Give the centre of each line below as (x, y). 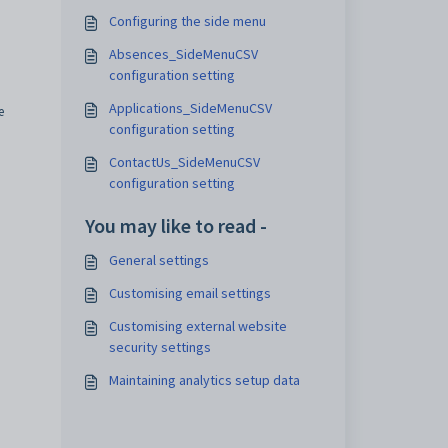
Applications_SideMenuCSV (190, 108)
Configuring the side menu (187, 21)
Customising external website (197, 326)
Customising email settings (189, 293)
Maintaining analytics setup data (204, 380)
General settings (158, 260)
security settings (159, 347)
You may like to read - (175, 225)
